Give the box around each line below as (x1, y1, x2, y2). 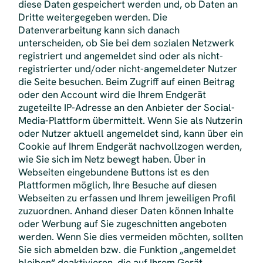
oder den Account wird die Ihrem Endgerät (18, 88, 206, 102)
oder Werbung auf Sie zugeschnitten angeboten (18, 217, 227, 231)
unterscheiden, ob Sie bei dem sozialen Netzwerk (18, 36, 234, 50)
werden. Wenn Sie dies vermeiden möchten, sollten (18, 230, 243, 244)
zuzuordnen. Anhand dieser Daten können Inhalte (18, 204, 234, 218)
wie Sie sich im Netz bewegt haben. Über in (18, 153, 205, 166)
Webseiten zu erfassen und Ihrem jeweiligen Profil (18, 191, 236, 205)
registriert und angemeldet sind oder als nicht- (18, 49, 223, 63)
